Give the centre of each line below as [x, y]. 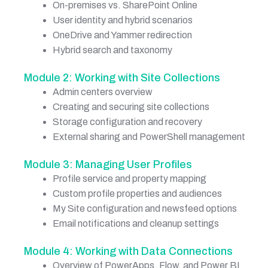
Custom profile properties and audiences [137, 193]
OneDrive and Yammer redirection [122, 35]
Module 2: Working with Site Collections [122, 77]
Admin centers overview [103, 92]
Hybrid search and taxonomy [112, 50]
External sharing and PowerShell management [149, 136]
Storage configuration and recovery [127, 121]
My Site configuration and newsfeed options [145, 208]
